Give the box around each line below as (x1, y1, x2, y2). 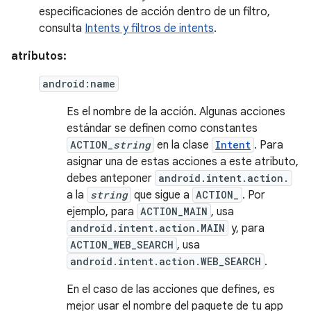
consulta (39, 22, 85, 35)
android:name (42, 77, 115, 90)
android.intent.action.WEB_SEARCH (70, 255, 261, 268)
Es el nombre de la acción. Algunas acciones (67, 105, 285, 119)
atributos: (11, 49, 67, 63)
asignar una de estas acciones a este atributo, (67, 155, 299, 169)
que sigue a (131, 188, 192, 202)
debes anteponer (67, 171, 155, 185)
